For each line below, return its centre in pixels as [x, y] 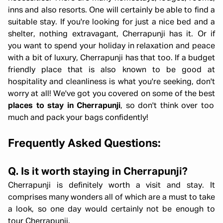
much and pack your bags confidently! [78, 118]
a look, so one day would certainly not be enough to [111, 210]
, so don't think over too [167, 106]
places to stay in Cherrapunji [64, 106]
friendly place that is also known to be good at [111, 70]
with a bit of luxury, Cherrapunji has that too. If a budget [111, 58]
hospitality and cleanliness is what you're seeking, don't [111, 82]
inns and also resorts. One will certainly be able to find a [111, 10]
